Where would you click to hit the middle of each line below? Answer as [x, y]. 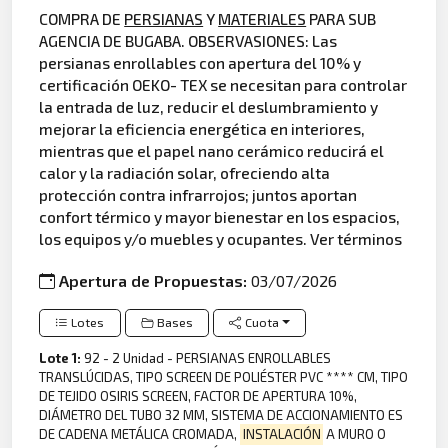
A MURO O [355, 434]
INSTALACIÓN [281, 434]
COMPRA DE [82, 19]
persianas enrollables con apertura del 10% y [200, 63]
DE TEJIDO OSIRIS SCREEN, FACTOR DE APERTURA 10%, [198, 396]
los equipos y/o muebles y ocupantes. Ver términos [221, 239]
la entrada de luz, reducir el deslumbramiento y [209, 107]
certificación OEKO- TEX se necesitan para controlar [223, 85]
